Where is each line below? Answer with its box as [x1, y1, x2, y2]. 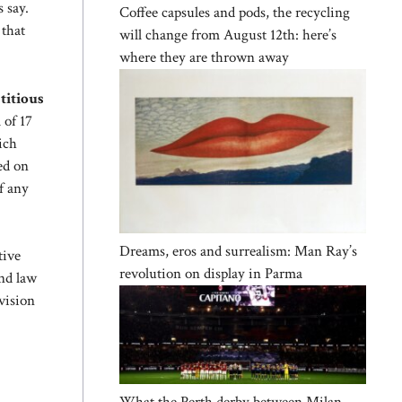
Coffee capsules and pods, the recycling [119, 3, 350, 23]
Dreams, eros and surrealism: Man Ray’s [119, 240, 357, 261]
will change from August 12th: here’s [119, 25, 336, 46]
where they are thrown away [119, 48, 289, 68]
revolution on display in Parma [119, 263, 302, 284]
